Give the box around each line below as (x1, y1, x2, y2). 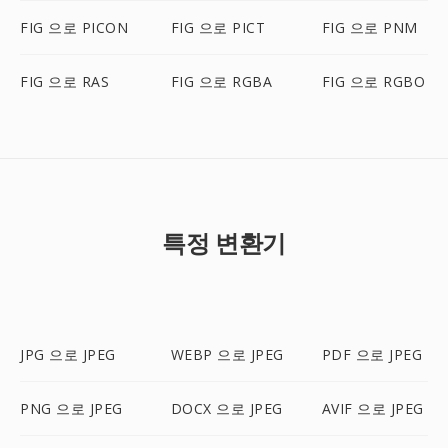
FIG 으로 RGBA (170, 72, 273, 91)
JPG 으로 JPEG (20, 345, 116, 364)
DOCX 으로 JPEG (170, 399, 283, 418)
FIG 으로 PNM (321, 18, 418, 37)
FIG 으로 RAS (20, 72, 109, 91)
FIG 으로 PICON (20, 18, 128, 37)
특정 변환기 (162, 226, 286, 259)
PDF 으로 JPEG (321, 345, 423, 364)
